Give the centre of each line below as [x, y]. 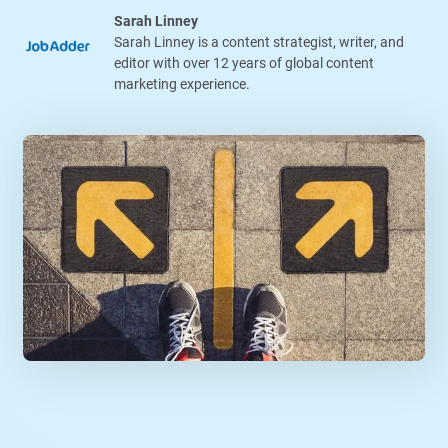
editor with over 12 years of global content [244, 62]
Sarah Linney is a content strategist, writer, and [259, 41]
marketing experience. [182, 83]
